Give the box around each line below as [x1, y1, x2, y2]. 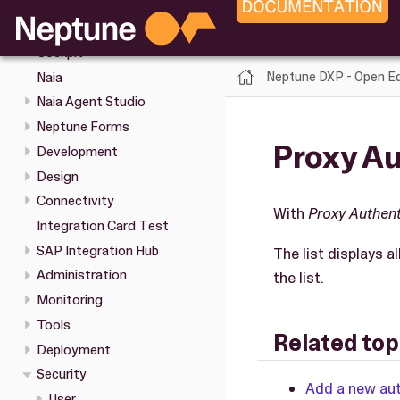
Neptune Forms [36, 118, 129, 137]
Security [36, 365, 87, 384]
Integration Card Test [36, 217, 169, 235]
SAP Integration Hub [36, 241, 159, 260]
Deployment [36, 340, 111, 359]
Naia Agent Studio [36, 93, 146, 112]
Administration [36, 266, 127, 285]
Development [36, 142, 118, 161]
